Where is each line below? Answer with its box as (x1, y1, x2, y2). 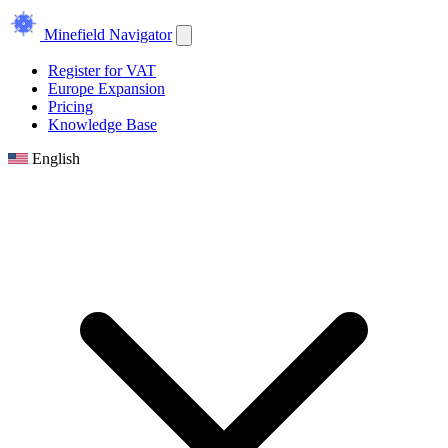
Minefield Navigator (44, 26, 172, 43)
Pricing (48, 98, 93, 115)
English (32, 150, 80, 167)
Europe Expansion (48, 80, 165, 97)
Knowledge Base (48, 116, 157, 133)
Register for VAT (48, 62, 156, 79)
